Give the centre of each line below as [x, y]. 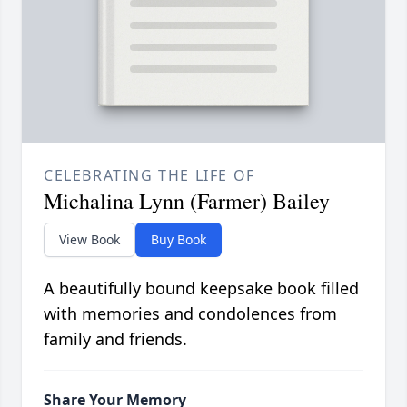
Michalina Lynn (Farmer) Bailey [187, 201]
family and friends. [115, 339]
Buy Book [179, 240]
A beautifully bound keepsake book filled [201, 288]
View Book [89, 240]
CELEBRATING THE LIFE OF [149, 176]
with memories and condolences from [190, 314]
